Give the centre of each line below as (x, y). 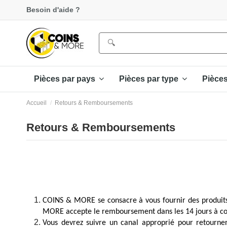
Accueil (36, 103)
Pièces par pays (66, 79)
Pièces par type (150, 79)
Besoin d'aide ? (53, 10)
